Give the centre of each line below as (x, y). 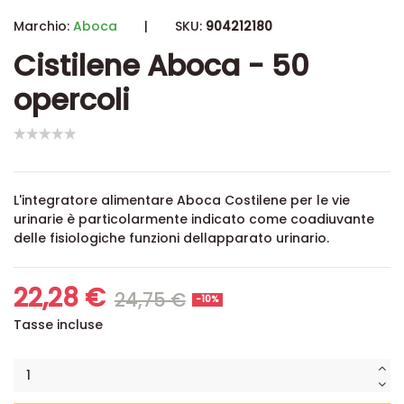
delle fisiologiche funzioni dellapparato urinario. (171, 239)
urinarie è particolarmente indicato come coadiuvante (194, 220)
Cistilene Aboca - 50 (161, 65)
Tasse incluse (58, 324)
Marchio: (41, 26)
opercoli (72, 100)
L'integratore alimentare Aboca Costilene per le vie (182, 201)
